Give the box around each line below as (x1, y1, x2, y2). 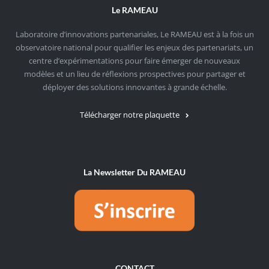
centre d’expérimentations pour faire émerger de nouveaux (29, 55, 240, 66)
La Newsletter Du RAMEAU (83, 166, 186, 177)
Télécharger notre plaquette (80, 109, 180, 120)
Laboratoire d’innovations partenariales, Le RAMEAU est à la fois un (15, 28, 254, 40)
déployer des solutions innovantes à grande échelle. (42, 81, 227, 92)
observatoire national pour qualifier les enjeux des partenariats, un (16, 41, 253, 53)
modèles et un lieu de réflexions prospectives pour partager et (23, 68, 246, 79)
